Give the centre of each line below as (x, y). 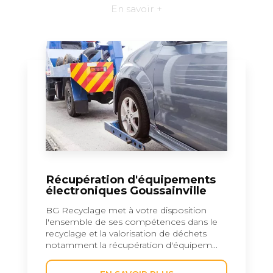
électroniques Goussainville (126, 190)
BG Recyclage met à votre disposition (126, 210)
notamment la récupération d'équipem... (132, 245)
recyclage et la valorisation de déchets (126, 233)
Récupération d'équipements (131, 179)
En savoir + (136, 9)
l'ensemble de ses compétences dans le (132, 222)
